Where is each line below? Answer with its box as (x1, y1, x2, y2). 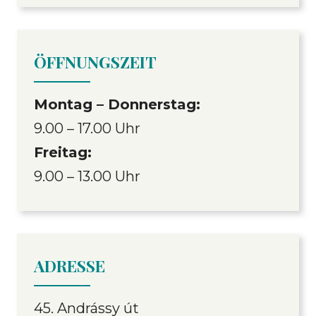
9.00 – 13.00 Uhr (34, 167, 140, 185)
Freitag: (34, 143, 92, 161)
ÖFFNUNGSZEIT (34, 50, 157, 73)
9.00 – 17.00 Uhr (34, 119, 140, 137)
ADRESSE (34, 254, 105, 276)
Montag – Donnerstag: (34, 95, 200, 113)
